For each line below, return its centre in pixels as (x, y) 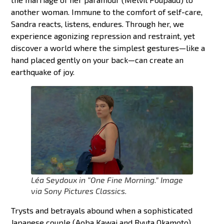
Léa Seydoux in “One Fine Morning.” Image (107, 180)
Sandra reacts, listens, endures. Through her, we (98, 23)
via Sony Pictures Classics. (79, 191)
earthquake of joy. (43, 71)
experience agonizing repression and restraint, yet (103, 35)
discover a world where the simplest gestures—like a (108, 47)
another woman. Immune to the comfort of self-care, (107, 11)
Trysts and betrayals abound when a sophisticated (102, 210)
